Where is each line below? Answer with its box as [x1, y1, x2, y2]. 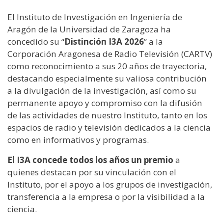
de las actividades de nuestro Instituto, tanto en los [7, 109, 207, 121]
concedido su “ [7, 35, 64, 47]
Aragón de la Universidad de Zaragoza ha [7, 23, 171, 35]
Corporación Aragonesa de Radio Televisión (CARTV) [7, 48, 212, 59]
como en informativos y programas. [7, 134, 149, 145]
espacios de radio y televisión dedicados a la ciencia [7, 121, 211, 133]
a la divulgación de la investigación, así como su [7, 84, 196, 96]
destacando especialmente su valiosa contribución [7, 72, 207, 84]
